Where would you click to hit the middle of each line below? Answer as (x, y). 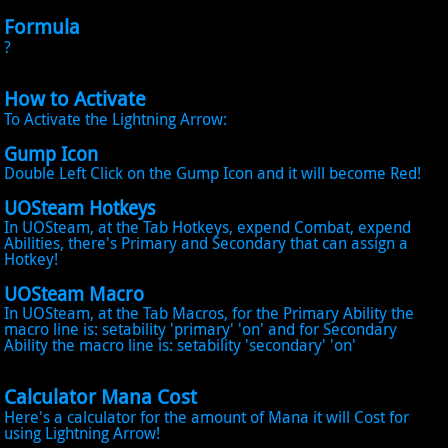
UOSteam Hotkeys (80, 207)
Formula (42, 26)
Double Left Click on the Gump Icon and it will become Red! (213, 173)
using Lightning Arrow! (82, 433)
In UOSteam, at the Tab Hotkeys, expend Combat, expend (208, 227)
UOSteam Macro (74, 293)
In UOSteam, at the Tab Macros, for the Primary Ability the (209, 313)
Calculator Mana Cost (101, 396)
